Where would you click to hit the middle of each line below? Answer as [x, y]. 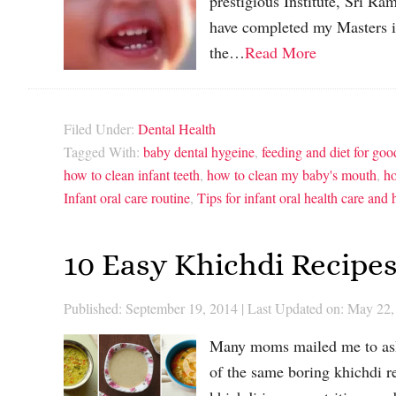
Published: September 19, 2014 [151, 308]
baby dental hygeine [199, 151]
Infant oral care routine [127, 197]
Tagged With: [103, 151]
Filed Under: [101, 128]
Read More [281, 52]
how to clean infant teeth [132, 174]
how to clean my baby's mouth [292, 174]
